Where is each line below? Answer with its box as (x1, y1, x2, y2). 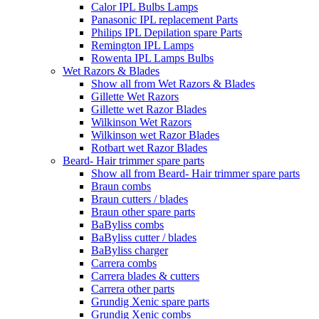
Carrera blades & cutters (91, 270, 199, 282)
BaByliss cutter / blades (91, 231, 197, 244)
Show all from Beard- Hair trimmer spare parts (91, 167, 300, 179)
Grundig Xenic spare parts (91, 296, 209, 308)
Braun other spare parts (91, 206, 195, 218)
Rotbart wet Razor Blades (91, 142, 207, 154)
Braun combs (91, 180, 151, 192)
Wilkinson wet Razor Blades (91, 129, 219, 141)
